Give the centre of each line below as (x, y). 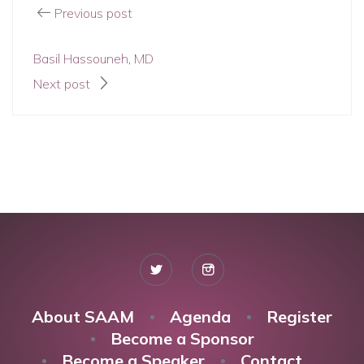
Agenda (200, 316)
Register (299, 316)
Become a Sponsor (182, 338)
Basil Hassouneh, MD (93, 58)
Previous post (93, 13)
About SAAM (83, 316)
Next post (63, 84)
